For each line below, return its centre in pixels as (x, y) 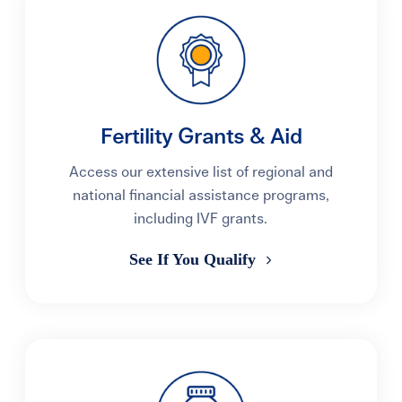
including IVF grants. (201, 219)
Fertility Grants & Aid (201, 137)
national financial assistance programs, (201, 196)
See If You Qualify (194, 259)
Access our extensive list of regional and (201, 172)
